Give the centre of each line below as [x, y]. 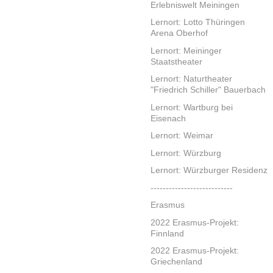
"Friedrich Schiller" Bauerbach [208, 90]
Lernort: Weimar [182, 136]
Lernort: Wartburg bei [192, 107]
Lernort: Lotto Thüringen [198, 22]
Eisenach [168, 118]
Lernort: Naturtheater [191, 79]
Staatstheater [176, 61]
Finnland [167, 233]
